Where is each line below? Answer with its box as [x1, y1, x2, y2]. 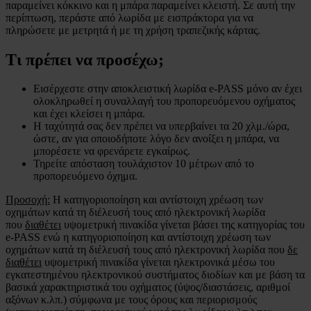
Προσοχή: [6, 194, 50, 206]
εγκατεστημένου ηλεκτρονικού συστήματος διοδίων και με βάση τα [6, 269, 305, 281]
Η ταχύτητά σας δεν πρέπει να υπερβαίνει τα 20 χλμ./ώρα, [33, 120, 289, 133]
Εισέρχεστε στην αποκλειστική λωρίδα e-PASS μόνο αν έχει [33, 83, 302, 95]
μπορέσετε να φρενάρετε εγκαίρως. [33, 145, 190, 158]
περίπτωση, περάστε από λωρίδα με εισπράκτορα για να [6, 11, 253, 24]
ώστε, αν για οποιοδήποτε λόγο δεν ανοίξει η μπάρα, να [33, 133, 279, 145]
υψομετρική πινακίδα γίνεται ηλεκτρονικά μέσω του [42, 256, 275, 269]
